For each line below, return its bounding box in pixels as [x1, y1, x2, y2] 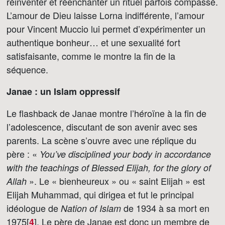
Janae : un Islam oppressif [7, 85, 120, 98]
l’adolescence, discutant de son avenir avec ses [7, 120, 197, 133]
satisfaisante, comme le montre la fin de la [7, 49, 175, 62]
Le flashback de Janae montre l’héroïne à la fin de [7, 106, 206, 120]
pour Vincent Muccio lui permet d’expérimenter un [7, 22, 205, 35]
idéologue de [7, 201, 61, 214]
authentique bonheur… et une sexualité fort [7, 36, 180, 49]
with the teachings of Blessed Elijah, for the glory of [7, 161, 211, 174]
